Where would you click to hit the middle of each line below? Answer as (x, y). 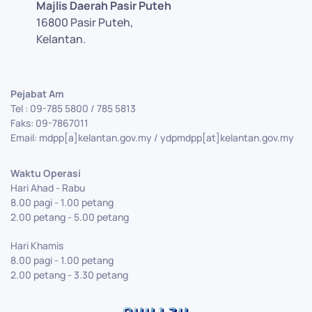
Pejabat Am (37, 94)
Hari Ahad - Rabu (48, 188)
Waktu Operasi (46, 173)
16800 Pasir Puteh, (85, 23)
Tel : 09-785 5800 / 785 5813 (73, 109)
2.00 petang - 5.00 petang (70, 217)
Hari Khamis (37, 246)
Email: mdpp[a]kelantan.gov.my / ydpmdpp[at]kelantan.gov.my (152, 138)
